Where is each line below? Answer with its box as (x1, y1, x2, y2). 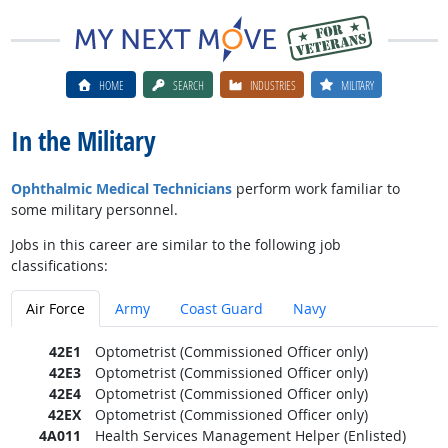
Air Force (25, 299, 85, 318)
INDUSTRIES (250, 76, 296, 93)
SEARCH (173, 76, 205, 93)
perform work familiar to (231, 179, 400, 198)
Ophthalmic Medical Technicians (10, 179, 232, 198)
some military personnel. (10, 200, 178, 219)
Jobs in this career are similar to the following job (10, 235, 341, 254)
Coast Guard (179, 299, 263, 318)
